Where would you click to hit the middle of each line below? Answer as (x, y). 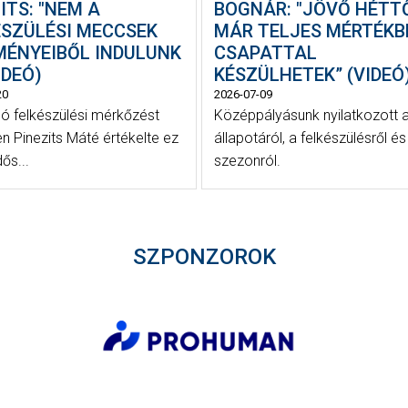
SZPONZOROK (204, 257)
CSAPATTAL (265, 52)
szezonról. (247, 160)
